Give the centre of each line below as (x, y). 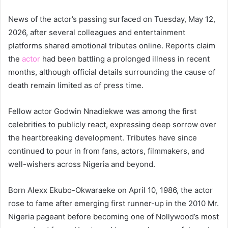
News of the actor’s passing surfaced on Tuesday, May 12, (112, 19)
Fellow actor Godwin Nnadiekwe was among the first (102, 111)
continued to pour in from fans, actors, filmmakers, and (106, 151)
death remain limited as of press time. (76, 85)
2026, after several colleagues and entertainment (97, 32)
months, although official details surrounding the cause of (112, 72)
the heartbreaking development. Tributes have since (103, 137)
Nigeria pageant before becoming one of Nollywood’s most (113, 216)
